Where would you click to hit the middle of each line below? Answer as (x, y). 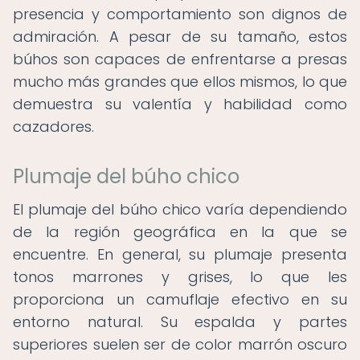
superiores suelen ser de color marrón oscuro (180, 344)
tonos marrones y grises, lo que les (180, 277)
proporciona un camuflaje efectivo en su (180, 299)
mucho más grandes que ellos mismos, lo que (180, 82)
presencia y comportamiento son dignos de (180, 14)
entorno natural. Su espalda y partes (180, 322)
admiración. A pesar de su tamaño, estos (180, 37)
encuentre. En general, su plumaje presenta (180, 254)
